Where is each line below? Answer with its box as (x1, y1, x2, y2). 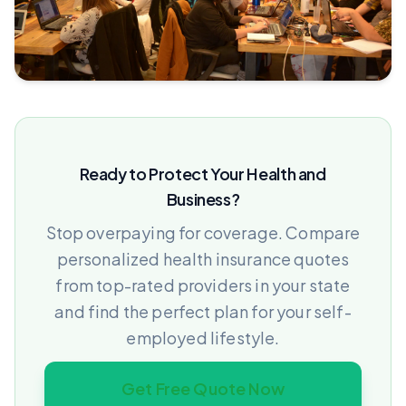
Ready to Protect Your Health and (80, 162, 326, 184)
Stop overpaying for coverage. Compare (45, 221, 361, 243)
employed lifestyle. (126, 326, 280, 348)
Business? (166, 188, 240, 209)
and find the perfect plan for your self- (54, 300, 352, 322)
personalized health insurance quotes (56, 247, 350, 269)
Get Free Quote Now (121, 377, 285, 399)
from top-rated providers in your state (55, 274, 351, 295)
